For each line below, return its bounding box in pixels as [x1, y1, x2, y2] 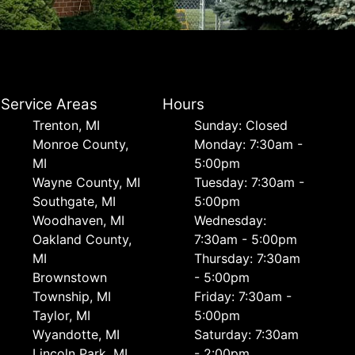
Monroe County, [32, 136, 129, 152]
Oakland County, [32, 231, 132, 247]
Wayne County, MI [32, 174, 141, 190]
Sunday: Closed [193, 117, 288, 133]
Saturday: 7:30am [193, 326, 299, 342]
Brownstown [32, 269, 108, 285]
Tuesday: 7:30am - [193, 174, 304, 190]
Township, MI [32, 288, 112, 304]
